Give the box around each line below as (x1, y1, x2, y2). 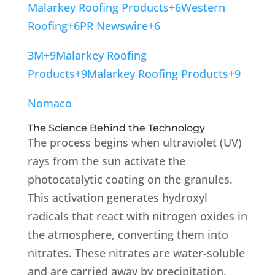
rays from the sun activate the (27, 153, 185, 168)
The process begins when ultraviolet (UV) (27, 134, 242, 150)
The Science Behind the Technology (27, 122, 205, 134)
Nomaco (27, 95, 72, 110)
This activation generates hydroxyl (27, 190, 207, 205)
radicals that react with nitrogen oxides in (27, 208, 247, 223)
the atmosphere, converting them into (27, 227, 228, 242)
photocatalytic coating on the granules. (27, 171, 233, 187)
